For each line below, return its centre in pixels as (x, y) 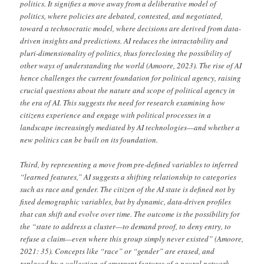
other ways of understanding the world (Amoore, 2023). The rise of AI (131, 65)
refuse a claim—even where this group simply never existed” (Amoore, (132, 238)
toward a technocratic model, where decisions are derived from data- (131, 28)
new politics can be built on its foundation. (89, 139)
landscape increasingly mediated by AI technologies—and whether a (130, 127)
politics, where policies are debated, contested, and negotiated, (122, 16)
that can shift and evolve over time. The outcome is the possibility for (130, 214)
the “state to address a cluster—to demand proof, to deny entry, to (126, 226)
